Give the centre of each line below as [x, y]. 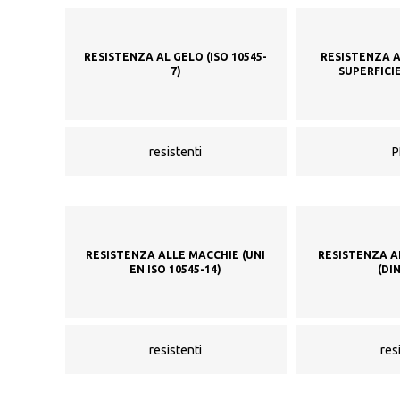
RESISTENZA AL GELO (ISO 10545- [176, 56]
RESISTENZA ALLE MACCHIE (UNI [176, 254]
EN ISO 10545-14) [176, 269]
